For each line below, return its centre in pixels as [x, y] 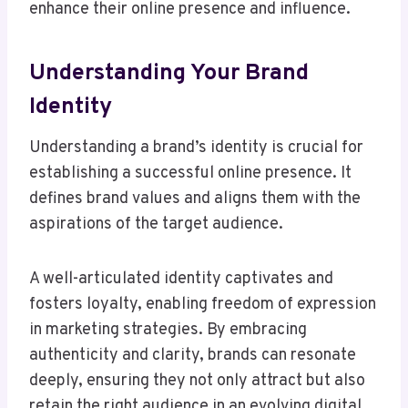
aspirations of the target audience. [156, 225]
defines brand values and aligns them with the [195, 199]
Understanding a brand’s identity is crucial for [196, 148]
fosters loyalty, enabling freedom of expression [203, 305]
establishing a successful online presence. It [190, 174]
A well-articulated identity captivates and [181, 280]
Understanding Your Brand [169, 73]
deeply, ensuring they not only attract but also [197, 382]
